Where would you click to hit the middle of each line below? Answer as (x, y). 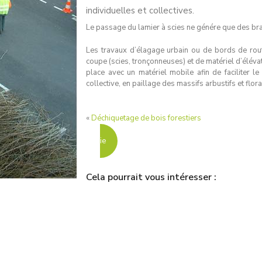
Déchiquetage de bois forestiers (146, 118)
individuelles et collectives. (140, 11)
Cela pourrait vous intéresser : (151, 177)
